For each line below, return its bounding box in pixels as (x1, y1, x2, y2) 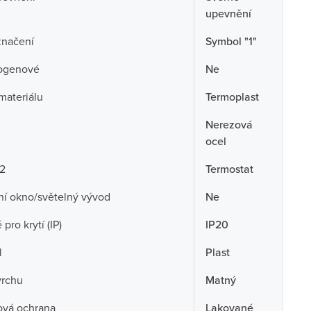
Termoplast (205, 89, 259, 104)
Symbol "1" (205, 33, 257, 49)
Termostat (205, 161, 253, 176)
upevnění (205, 6, 251, 21)
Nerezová (205, 117, 253, 132)
